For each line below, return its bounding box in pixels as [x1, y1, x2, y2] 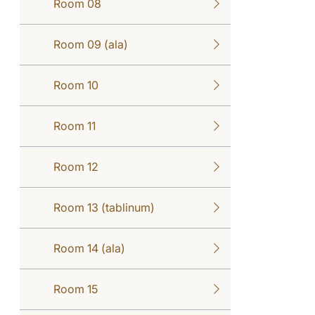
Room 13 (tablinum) [53, 200, 155, 214]
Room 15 [53, 281, 98, 296]
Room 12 [53, 159, 98, 174]
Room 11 [53, 118, 96, 133]
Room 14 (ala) [53, 240, 125, 255]
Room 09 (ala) [53, 37, 128, 51]
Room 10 [53, 77, 98, 92]
